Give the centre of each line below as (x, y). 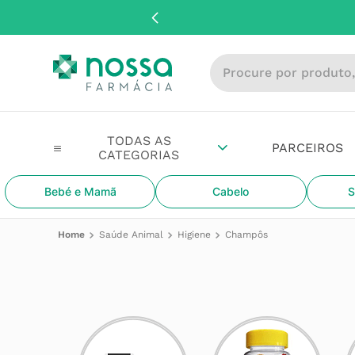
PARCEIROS (308, 148)
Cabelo (231, 191)
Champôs (247, 235)
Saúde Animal (132, 235)
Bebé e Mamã (80, 191)
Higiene (195, 235)
